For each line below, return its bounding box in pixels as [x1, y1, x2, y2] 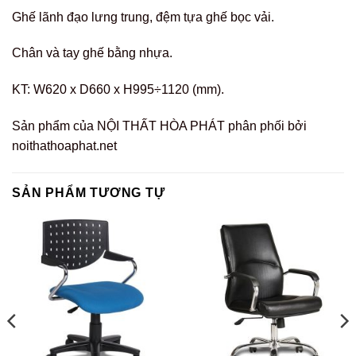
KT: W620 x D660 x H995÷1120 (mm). [12, 83, 224, 97]
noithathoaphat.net [12, 139, 117, 153]
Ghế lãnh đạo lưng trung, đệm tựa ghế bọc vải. [12, 10, 274, 24]
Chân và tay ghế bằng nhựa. [12, 46, 172, 60]
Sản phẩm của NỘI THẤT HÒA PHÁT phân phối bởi [12, 119, 307, 133]
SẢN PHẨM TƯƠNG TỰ [12, 185, 165, 199]
